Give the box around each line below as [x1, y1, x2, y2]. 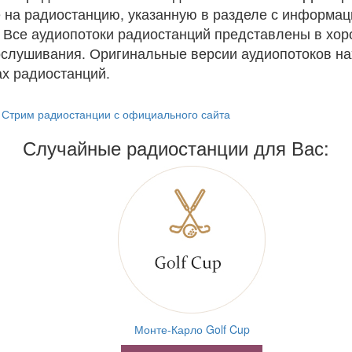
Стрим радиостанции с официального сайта [2, 106, 230, 122]
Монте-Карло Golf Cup [134, 321, 250, 337]
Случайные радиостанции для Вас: [23, 134, 329, 161]
